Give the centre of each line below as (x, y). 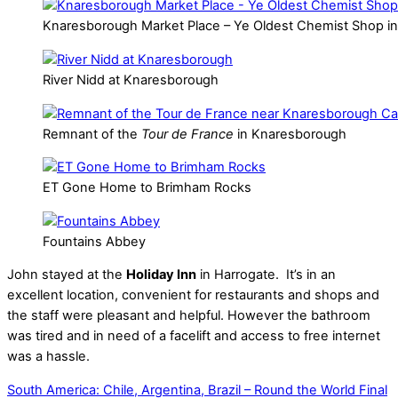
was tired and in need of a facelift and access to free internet (194, 336)
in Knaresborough (290, 134)
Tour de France (187, 134)
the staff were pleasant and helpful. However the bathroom (189, 316)
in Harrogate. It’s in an (266, 275)
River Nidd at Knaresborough (131, 80)
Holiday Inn (161, 275)
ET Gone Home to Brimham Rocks (147, 188)
